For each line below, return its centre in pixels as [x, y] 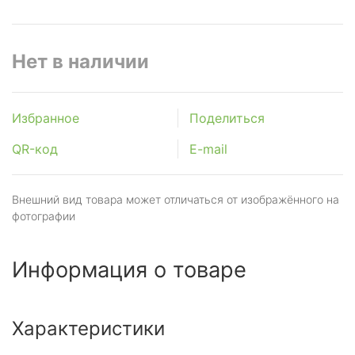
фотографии [44, 216]
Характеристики [88, 328]
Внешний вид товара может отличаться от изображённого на [176, 199]
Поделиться [227, 118]
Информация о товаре [129, 270]
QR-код [35, 149]
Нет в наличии [80, 61]
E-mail [208, 149]
